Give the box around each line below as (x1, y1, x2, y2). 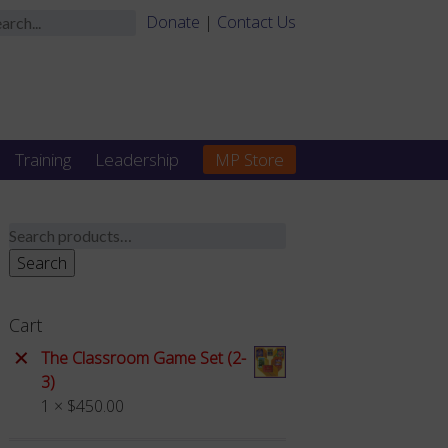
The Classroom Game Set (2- (40, 347, 246, 370)
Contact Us (217, 11, 296, 33)
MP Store (215, 148, 284, 171)
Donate (146, 11, 200, 33)
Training (15, 148, 71, 171)
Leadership (95, 148, 179, 171)
